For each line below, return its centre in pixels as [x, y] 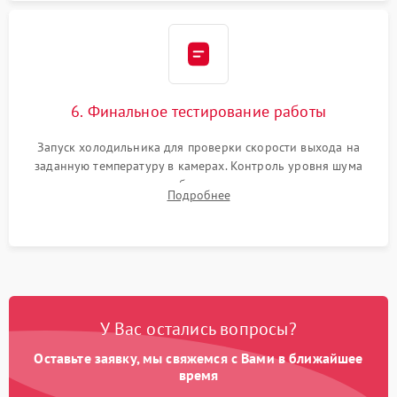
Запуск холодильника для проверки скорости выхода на [198, 148]
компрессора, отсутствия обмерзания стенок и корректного [198, 185]
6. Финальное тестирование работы [198, 112]
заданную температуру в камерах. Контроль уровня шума [198, 166]
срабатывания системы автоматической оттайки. [198, 203]
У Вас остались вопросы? [198, 329]
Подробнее [198, 195]
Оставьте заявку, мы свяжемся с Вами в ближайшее [198, 358]
